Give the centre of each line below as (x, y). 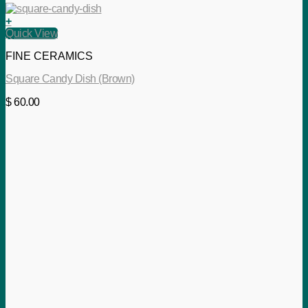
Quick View (32, 34)
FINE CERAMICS (49, 56)
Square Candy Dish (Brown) (70, 79)
